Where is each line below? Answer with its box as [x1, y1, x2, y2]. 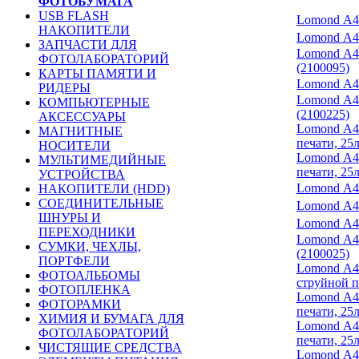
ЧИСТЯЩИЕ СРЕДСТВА [38, 341, 182, 354]
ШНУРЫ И [38, 211, 101, 224]
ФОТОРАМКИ [38, 297, 121, 311]
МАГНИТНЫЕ [38, 124, 123, 138]
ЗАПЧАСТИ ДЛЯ [38, 38, 137, 51]
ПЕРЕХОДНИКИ [38, 225, 135, 239]
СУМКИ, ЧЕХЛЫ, [38, 240, 141, 253]
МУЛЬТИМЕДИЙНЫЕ [38, 153, 166, 167]
